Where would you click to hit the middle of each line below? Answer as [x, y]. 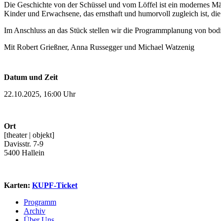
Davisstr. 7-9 [24, 144]
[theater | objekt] [29, 135]
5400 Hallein [24, 152]
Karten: [18, 185]
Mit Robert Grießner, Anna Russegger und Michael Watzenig [99, 47]
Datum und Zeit [31, 77]
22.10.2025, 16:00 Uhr [40, 94]
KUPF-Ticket [55, 185]
